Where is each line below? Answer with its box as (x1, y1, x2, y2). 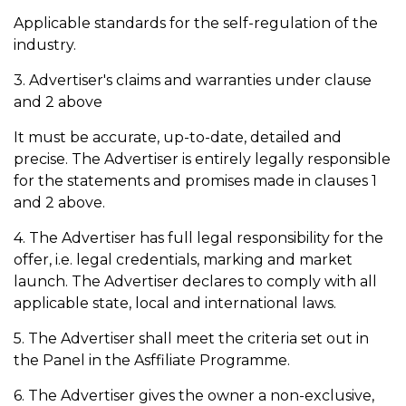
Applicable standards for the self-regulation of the (14, 14, 378, 32)
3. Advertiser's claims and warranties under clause (14, 72, 372, 89)
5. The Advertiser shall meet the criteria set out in (14, 330, 369, 347)
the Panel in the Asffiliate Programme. (14, 352, 294, 369)
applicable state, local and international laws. (14, 295, 340, 312)
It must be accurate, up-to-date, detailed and (14, 129, 342, 146)
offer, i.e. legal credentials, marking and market (14, 251, 353, 268)
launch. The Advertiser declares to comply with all (14, 273, 377, 290)
